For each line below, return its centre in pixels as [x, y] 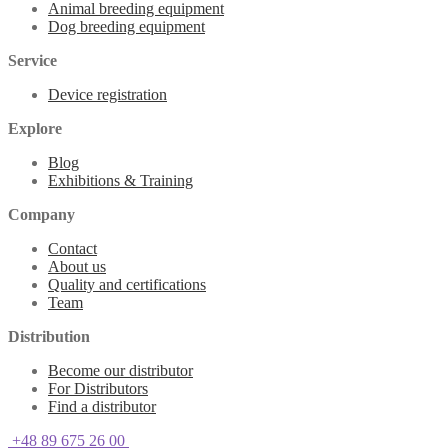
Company [41, 215]
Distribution [49, 337]
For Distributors [98, 389]
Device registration [107, 95]
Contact [72, 249]
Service [32, 61]
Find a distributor [102, 407]
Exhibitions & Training [120, 181]
